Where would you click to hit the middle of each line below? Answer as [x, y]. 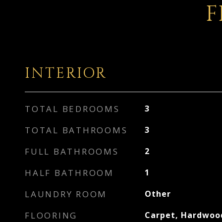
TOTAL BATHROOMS [76, 130]
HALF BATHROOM [69, 173]
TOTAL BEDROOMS [72, 109]
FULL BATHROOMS [72, 151]
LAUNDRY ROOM [66, 194]
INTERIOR [66, 74]
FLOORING [51, 215]
